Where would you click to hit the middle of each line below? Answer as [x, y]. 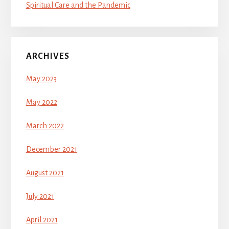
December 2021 [51, 150]
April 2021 [42, 220]
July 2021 [40, 197]
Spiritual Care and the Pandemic [78, 5]
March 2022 [45, 126]
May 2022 [41, 102]
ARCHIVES [48, 56]
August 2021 [45, 173]
